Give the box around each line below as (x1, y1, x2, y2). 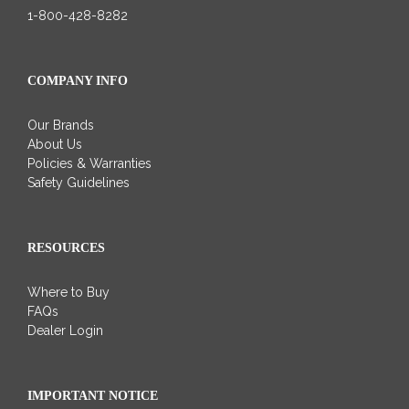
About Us (27, 136, 82, 152)
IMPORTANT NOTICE (27, 388, 158, 403)
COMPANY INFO (27, 73, 128, 88)
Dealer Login (27, 322, 103, 338)
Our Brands (27, 117, 94, 132)
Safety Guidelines (27, 174, 130, 190)
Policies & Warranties (27, 155, 152, 171)
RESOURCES (27, 240, 105, 255)
